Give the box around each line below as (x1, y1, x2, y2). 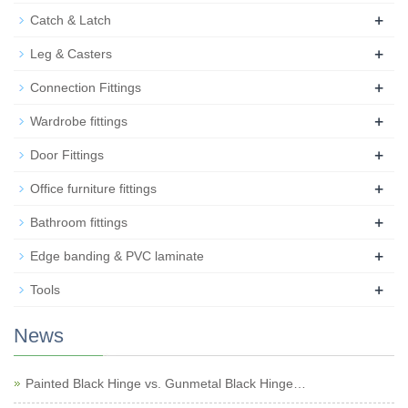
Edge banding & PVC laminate (30, 249, 204, 263)
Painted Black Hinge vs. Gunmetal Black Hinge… (25, 376, 306, 391)
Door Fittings (30, 148, 104, 162)
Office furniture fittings (30, 181, 157, 196)
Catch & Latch (30, 13, 111, 27)
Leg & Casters (30, 46, 112, 61)
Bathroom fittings (30, 215, 127, 229)
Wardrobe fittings (30, 114, 127, 128)
